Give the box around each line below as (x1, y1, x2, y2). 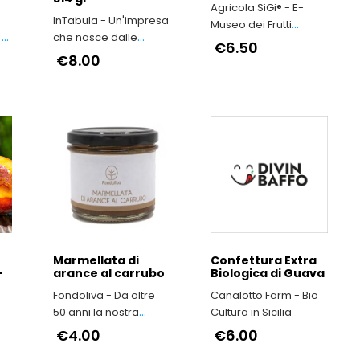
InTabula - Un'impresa (53, 12, 170, 28)
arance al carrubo (53, 264, 166, 281)
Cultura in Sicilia (211, 304, 292, 320)
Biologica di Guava (211, 264, 325, 281)
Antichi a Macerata (211, 33, 309, 49)
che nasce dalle (53, 29, 138, 45)
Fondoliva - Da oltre (53, 287, 156, 303)
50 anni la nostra (53, 304, 140, 320)
